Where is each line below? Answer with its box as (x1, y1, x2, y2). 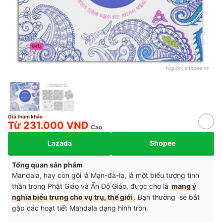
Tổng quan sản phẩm (12, 161, 83, 169)
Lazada (47, 138, 72, 147)
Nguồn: (166, 65, 185, 71)
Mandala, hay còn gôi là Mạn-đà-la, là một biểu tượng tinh (12, 171, 199, 180)
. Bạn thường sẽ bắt (134, 193, 200, 202)
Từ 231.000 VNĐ (8, 119, 89, 132)
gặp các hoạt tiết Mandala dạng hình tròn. (12, 204, 148, 213)
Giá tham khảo (8, 113, 43, 120)
